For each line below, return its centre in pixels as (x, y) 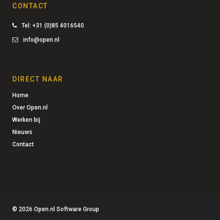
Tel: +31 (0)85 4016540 (53, 26)
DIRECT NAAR (38, 79)
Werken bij (26, 120)
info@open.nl (41, 40)
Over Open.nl (30, 108)
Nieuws (22, 132)
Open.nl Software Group (66, 209)
